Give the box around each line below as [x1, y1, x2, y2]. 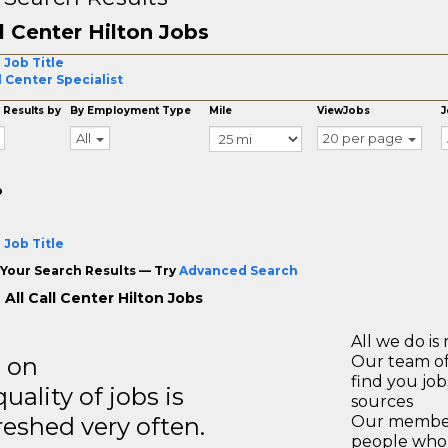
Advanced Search [178, 263, 298, 278]
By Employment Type [70, 104, 192, 117]
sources [351, 392, 413, 411]
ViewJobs [317, 104, 371, 117]
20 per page [323, 130, 404, 146]
